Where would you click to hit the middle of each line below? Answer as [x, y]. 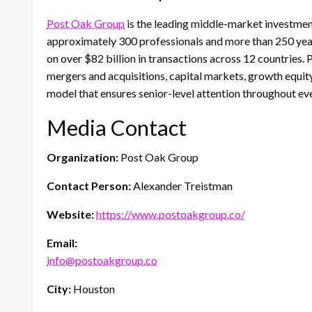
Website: [70, 214]
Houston [93, 289]
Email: [62, 243]
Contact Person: [89, 186]
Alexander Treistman [182, 186]
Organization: [83, 157]
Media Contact [117, 128]
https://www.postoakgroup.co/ [171, 214]
